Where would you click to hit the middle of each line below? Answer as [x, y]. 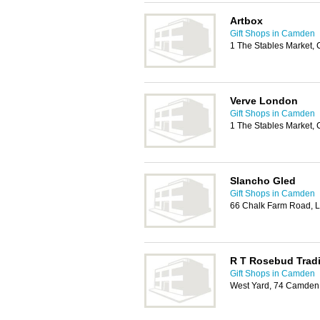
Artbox [246, 21]
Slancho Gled [263, 181]
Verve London [264, 101]
